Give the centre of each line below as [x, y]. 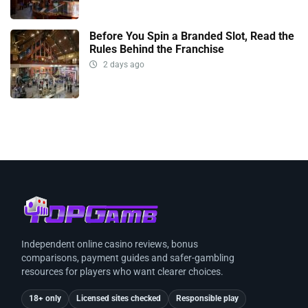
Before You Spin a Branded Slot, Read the [192, 36]
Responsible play [207, 299]
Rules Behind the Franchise [157, 49]
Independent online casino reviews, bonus [110, 244]
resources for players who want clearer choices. [122, 271]
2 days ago [123, 65]
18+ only [45, 299]
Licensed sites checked [119, 299]
